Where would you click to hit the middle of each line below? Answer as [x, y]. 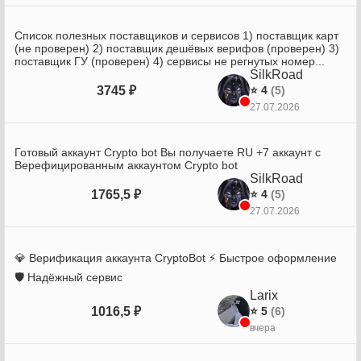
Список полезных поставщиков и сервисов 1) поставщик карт [176, 35]
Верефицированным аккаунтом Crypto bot [126, 165]
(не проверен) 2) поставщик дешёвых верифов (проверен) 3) [177, 48]
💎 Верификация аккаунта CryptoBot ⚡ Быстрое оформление [176, 258]
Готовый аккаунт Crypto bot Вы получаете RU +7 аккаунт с [168, 152]
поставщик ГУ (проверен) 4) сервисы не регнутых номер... [170, 61]
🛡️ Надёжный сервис [68, 277]
